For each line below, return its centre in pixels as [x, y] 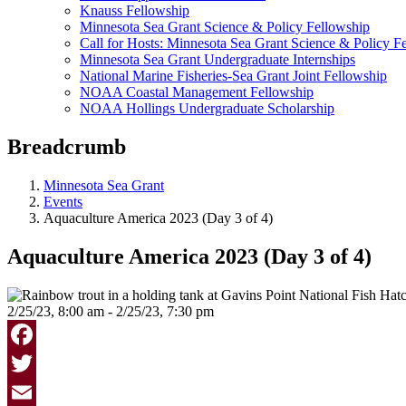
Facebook [35, 362]
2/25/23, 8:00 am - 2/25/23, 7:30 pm [111, 311]
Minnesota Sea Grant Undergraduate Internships [217, 59]
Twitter [28, 391]
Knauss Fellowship [135, 10]
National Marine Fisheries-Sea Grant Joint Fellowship [233, 76]
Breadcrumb [67, 146]
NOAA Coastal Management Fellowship [197, 92]
